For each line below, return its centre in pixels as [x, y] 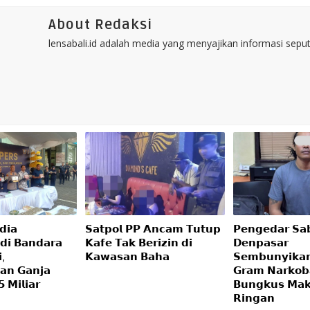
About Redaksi [100, 25]
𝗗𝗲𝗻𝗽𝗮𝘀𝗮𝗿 [261, 243]
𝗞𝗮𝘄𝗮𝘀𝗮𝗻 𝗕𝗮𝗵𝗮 [128, 257]
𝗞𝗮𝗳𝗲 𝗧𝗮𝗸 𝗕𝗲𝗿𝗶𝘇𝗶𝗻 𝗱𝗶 [139, 243]
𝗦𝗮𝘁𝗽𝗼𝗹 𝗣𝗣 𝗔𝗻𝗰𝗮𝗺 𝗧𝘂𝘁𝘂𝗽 [153, 229]
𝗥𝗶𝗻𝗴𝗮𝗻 [254, 299]
